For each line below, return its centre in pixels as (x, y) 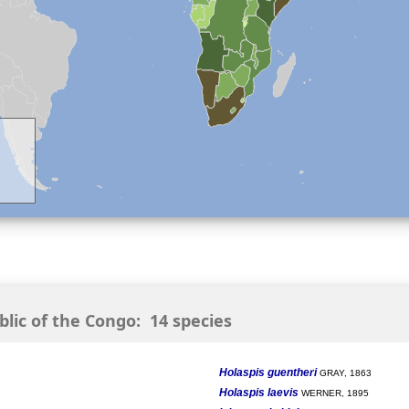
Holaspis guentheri (267, 372)
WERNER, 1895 (333, 393)
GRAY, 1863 (344, 372)
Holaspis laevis (258, 392)
